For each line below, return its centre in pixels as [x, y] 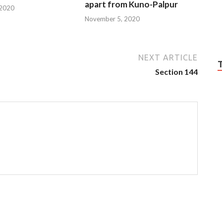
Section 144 [176, 71]
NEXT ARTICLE [168, 57]
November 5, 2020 [112, 19]
